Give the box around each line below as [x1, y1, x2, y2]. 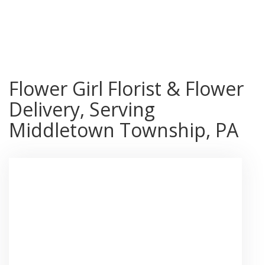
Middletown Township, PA [9, 117, 238, 143]
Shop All [17, 23, 47, 35]
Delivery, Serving [9, 96, 155, 122]
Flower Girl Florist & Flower [9, 75, 244, 101]
